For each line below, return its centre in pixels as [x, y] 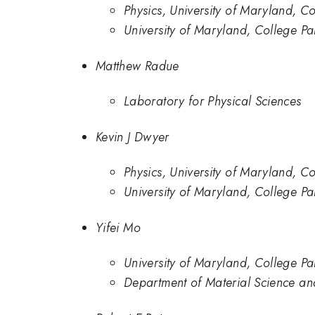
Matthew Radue [137, 66]
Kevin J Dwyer [133, 137]
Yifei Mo [118, 227]
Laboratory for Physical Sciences [213, 102]
